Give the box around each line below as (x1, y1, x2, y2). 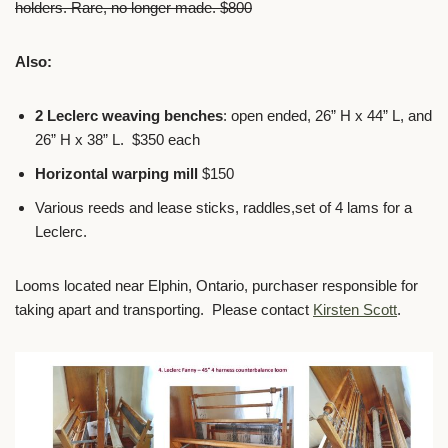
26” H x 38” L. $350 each (35, 131, 200, 149)
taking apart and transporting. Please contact (15, 301, 313, 319)
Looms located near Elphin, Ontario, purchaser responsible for (15, 277, 418, 295)
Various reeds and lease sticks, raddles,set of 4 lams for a (35, 199, 412, 217)
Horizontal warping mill (35, 165, 202, 183)
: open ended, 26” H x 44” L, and (223, 107, 432, 125)
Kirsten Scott (313, 301, 397, 319)
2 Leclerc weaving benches (35, 107, 223, 125)
